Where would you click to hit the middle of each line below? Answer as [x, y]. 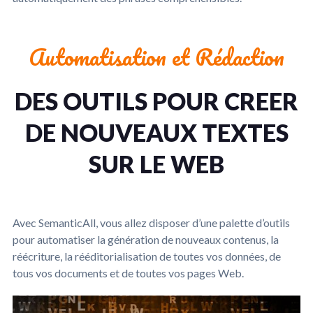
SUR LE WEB [156, 164]
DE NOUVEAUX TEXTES [156, 132]
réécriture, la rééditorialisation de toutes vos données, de [147, 256]
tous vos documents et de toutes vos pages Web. [128, 273]
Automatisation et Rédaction [156, 57]
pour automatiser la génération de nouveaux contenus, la [146, 239]
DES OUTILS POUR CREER [156, 101]
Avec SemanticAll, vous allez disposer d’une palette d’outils [151, 223]
